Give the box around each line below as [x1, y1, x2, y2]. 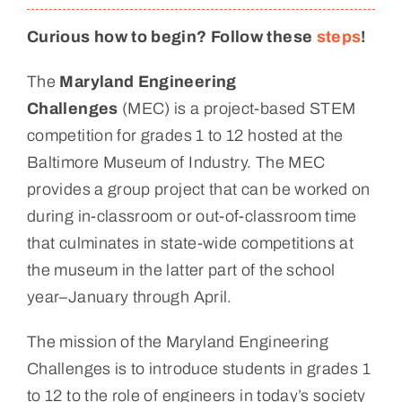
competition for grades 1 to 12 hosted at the [26, 126, 344, 144]
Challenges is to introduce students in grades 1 [26, 359, 371, 378]
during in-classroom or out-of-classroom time [26, 206, 357, 225]
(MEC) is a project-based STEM [118, 99, 356, 118]
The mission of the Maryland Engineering [26, 332, 329, 351]
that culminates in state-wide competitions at [26, 233, 354, 252]
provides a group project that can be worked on [26, 179, 371, 198]
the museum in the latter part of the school [26, 260, 336, 279]
